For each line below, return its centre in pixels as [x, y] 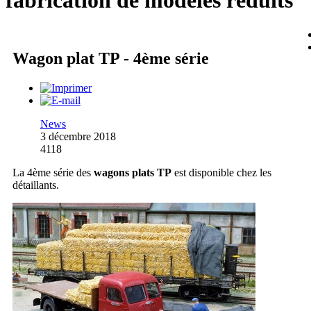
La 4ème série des [53, 172]
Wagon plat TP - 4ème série [111, 58]
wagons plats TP [133, 172]
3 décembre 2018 [78, 136]
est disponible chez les [221, 172]
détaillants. [36, 185]
